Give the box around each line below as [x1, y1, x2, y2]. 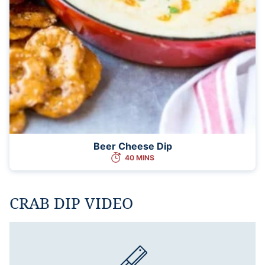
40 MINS [125, 153, 154, 162]
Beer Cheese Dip [93, 140, 172, 152]
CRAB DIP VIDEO [9, 192, 133, 214]
